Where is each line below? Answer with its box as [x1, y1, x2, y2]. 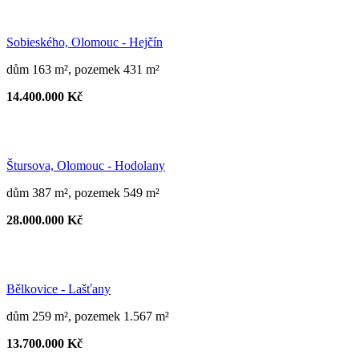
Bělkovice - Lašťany [6, 281, 111, 296]
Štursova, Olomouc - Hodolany [6, 158, 165, 172]
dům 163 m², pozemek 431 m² [6, 62, 159, 76]
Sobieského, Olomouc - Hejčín [6, 34, 163, 49]
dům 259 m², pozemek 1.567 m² [6, 309, 169, 323]
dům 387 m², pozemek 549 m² [6, 185, 159, 200]
